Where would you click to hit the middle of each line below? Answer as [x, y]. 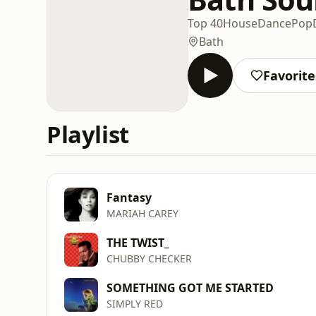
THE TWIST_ [138, 242]
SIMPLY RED [135, 303]
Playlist [88, 134]
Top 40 [205, 23]
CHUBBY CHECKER [149, 258]
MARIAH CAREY [142, 213]
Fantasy [129, 197]
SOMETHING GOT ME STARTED [190, 287]
